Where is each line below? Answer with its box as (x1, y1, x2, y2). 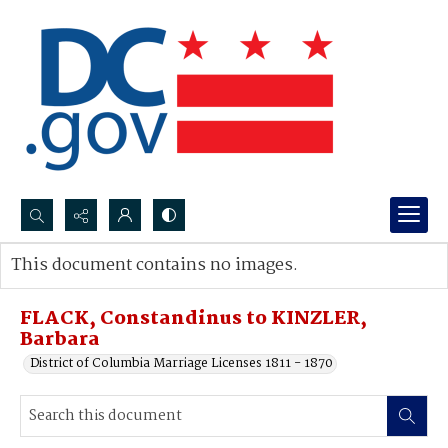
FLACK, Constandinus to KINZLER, (20, 304, 367, 334)
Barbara (20, 325, 100, 355)
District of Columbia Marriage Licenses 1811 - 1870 (30, 353, 333, 374)
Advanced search (31, 275, 134, 296)
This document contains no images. (11, 252, 298, 279)
